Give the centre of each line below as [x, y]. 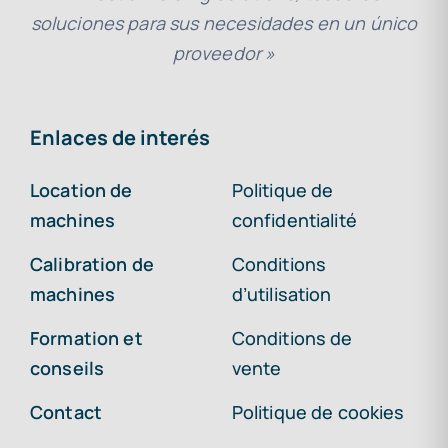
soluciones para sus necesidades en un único [224, 23]
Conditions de [292, 338]
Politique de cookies [318, 412]
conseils [67, 368]
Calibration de [91, 264]
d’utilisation [281, 294]
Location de [81, 190]
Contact [65, 412]
